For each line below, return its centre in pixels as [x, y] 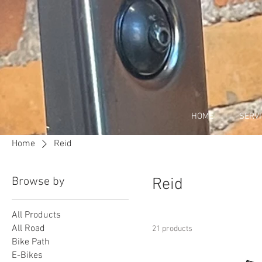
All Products [36, 215]
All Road [28, 229]
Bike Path [31, 242]
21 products [172, 229]
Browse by [38, 182]
